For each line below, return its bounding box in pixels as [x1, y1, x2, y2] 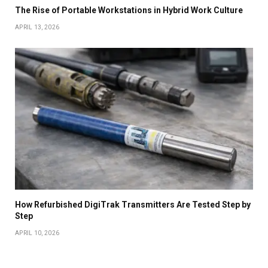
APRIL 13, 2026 [15, 23, 60, 31]
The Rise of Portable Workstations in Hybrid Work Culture [15, 5, 243, 15]
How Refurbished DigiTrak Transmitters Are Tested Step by [15, 199, 251, 209]
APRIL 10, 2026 [15, 229, 60, 236]
